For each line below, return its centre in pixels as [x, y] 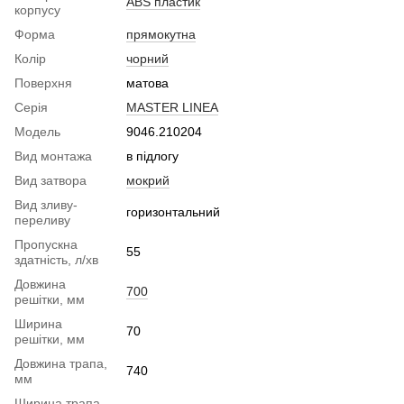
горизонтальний [173, 212]
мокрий [148, 181]
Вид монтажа [53, 156]
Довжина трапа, [61, 364]
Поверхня [43, 83]
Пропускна [46, 245]
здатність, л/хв [56, 260]
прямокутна [161, 35]
